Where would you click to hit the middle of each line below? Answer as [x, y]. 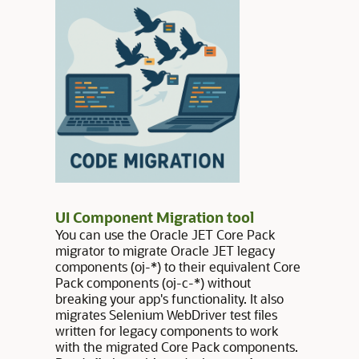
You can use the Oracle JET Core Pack [165, 234]
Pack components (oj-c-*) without [153, 282]
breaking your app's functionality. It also [169, 298]
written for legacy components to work [166, 331]
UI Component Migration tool [154, 217]
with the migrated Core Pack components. [176, 347]
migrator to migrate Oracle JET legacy [165, 250]
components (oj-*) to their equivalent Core [177, 266]
